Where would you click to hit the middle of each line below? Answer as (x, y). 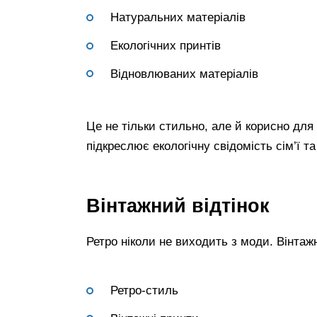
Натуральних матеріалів (178, 18)
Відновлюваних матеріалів (184, 74)
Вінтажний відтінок (178, 206)
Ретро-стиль (144, 290)
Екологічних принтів (166, 46)
